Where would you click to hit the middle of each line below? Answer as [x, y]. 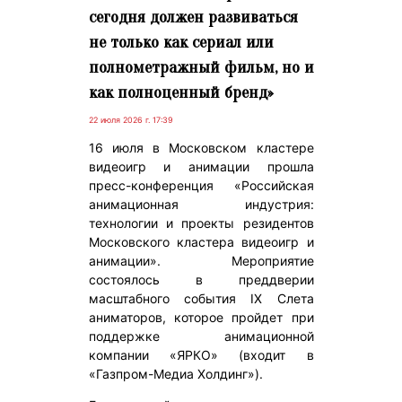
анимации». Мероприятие [201, 260]
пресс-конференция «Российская [201, 185]
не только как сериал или [181, 42]
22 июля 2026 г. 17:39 [131, 119]
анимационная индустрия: [201, 204]
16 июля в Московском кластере [201, 147]
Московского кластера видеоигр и [201, 241]
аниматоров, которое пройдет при [201, 317]
